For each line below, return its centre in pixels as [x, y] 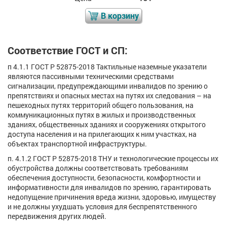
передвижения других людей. [57, 216]
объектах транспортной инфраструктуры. [77, 144]
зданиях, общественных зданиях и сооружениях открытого [107, 125]
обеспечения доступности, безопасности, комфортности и [104, 178]
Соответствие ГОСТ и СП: [68, 50]
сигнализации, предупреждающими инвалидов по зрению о [108, 86]
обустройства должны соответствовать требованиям [98, 168]
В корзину [120, 16]
